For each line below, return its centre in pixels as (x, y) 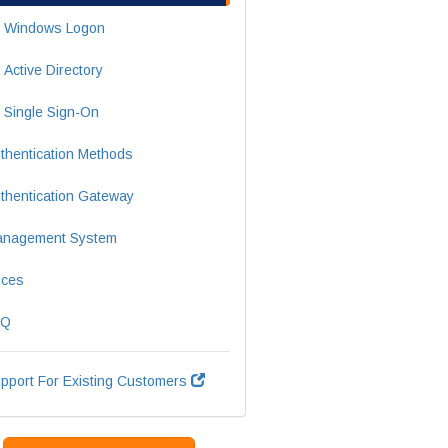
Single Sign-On (51, 112)
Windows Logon (54, 28)
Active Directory (53, 70)
